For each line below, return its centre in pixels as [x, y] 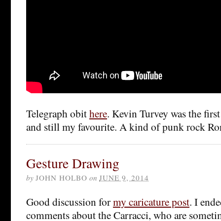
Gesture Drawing [73, 163]
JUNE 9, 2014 [124, 177]
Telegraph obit [58, 113]
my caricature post [151, 201]
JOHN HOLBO [61, 177]
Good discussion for [70, 201]
